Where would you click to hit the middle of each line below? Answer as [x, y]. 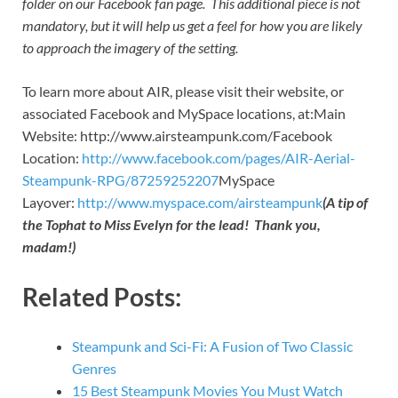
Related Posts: [102, 296]
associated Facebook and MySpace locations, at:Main [184, 114]
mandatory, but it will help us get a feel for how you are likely [192, 26]
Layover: [50, 203]
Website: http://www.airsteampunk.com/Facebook [177, 136]
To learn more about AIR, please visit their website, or [183, 92]
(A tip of [345, 203]
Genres [94, 368]
